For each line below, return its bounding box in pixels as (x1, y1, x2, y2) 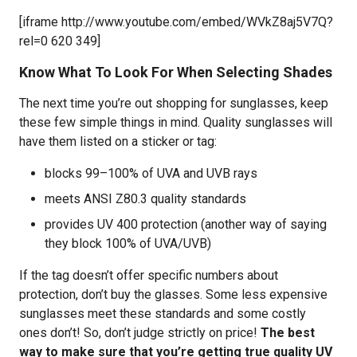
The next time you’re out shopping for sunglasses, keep (19, 96, 328, 111)
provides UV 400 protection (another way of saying (45, 217, 327, 232)
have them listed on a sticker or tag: (19, 134, 217, 149)
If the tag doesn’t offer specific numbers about (19, 268, 278, 283)
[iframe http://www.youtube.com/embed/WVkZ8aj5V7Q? (19, 14, 333, 29)
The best (261, 325, 315, 340)
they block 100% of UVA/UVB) (45, 236, 211, 251)
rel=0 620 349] (19, 33, 100, 49)
